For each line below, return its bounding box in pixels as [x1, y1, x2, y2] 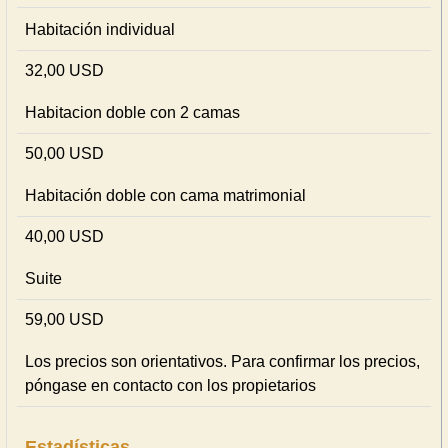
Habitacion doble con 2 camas [25, 104, 240, 121]
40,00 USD [25, 228, 104, 245]
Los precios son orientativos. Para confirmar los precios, [25, 353, 420, 370]
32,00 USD [25, 62, 104, 79]
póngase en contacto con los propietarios [25, 377, 316, 394]
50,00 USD [25, 145, 104, 162]
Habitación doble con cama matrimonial [25, 187, 306, 204]
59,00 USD [25, 311, 104, 328]
